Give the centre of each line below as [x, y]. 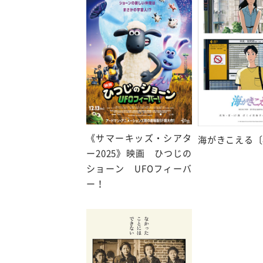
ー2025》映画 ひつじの [139, 153]
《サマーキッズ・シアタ [139, 138]
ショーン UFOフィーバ [139, 168]
